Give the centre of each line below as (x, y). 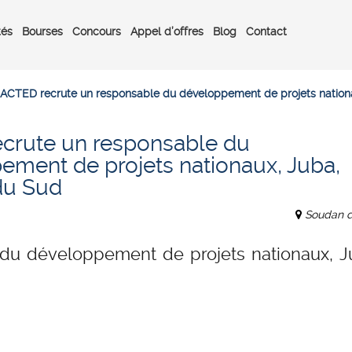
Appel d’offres (167, 31)
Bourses (42, 31)
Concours (97, 31)
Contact (266, 31)
